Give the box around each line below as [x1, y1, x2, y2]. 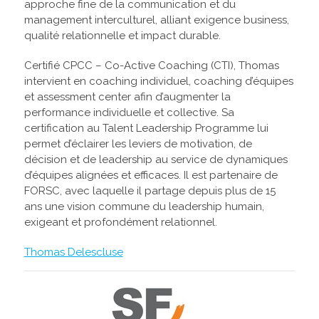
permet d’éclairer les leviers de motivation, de [23, 137, 252, 151]
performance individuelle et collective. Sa [23, 106, 234, 120]
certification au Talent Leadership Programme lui [23, 122, 268, 135]
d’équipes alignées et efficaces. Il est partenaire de [23, 169, 278, 182]
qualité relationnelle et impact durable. [23, 29, 221, 43]
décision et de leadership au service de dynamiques [23, 153, 288, 167]
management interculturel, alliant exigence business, [23, 14, 289, 27]
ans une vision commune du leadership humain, [23, 200, 264, 214]
